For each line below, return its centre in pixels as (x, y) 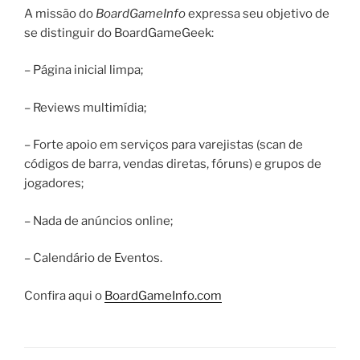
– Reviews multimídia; (85, 107)
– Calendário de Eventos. (93, 258)
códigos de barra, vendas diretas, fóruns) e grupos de (173, 164)
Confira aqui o (64, 295)
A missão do (60, 13)
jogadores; (54, 184)
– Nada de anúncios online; (98, 221)
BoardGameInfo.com (163, 295)
